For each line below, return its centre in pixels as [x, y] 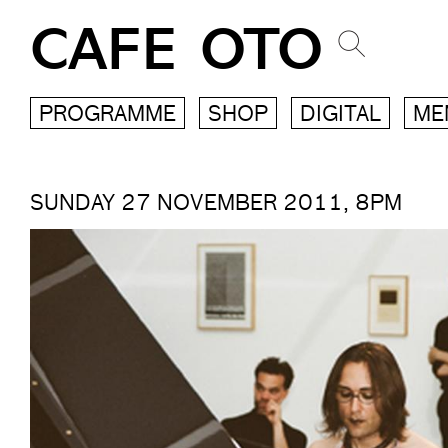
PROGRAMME [107, 115]
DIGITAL [340, 115]
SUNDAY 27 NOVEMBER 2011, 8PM [216, 204]
